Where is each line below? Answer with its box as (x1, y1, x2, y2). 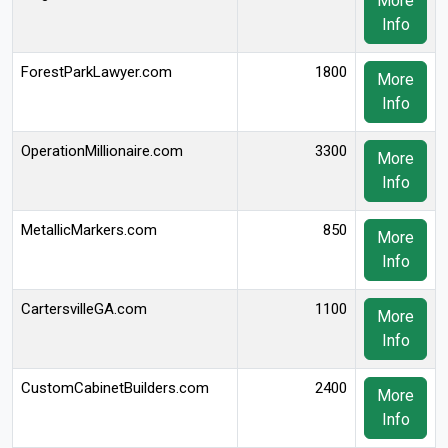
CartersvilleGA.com (21, 300, 147, 318)
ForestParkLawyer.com (21, 63, 172, 81)
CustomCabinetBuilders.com (21, 379, 209, 397)
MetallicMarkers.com (21, 221, 157, 239)
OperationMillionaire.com (21, 142, 183, 160)
